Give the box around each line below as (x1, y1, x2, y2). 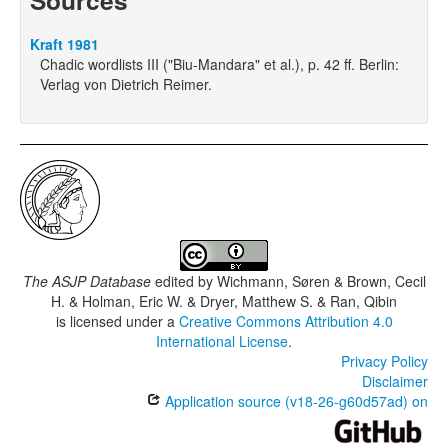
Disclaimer (362, 371, 428, 392)
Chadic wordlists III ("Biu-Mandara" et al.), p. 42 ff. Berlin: (40, 54, 399, 75)
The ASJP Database (22, 271, 151, 292)
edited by (150, 271, 217, 292)
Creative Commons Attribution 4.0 (178, 311, 393, 332)
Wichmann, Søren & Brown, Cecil (216, 271, 426, 292)
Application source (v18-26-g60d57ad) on (161, 391, 428, 412)
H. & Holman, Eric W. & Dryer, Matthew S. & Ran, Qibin (51, 291, 397, 312)
